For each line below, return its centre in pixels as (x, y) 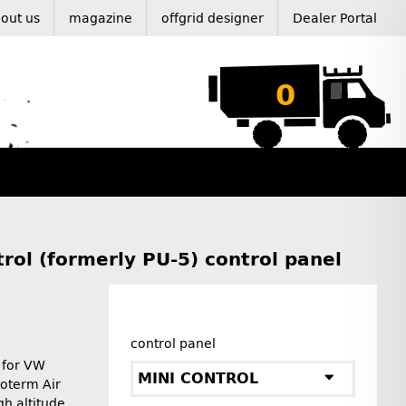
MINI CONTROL (198, 379)
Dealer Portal (335, 18)
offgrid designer (213, 18)
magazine (101, 18)
